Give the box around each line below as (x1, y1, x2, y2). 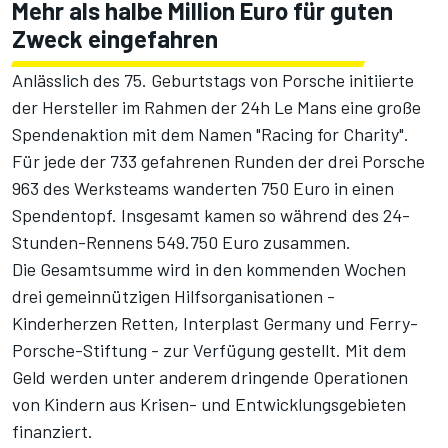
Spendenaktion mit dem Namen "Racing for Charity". (12, 123, 409, 146)
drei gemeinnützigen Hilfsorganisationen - (12, 285, 335, 308)
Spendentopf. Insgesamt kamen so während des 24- (12, 204, 410, 227)
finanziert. (12, 420, 93, 443)
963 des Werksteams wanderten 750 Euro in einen (12, 177, 394, 200)
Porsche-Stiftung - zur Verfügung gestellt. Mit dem (12, 339, 406, 362)
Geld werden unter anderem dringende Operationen (12, 366, 408, 389)
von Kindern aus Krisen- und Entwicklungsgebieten (12, 393, 406, 416)
